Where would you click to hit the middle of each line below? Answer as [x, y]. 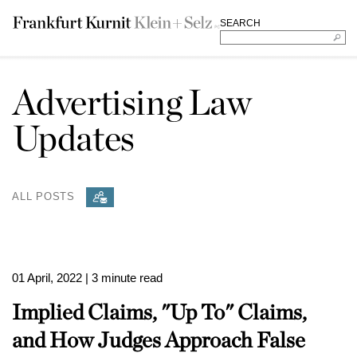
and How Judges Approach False [159, 339]
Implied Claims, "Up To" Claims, [159, 312]
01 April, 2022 [47, 278]
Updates [73, 138]
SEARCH [240, 23]
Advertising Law [132, 102]
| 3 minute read [124, 278]
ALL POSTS [44, 196]
